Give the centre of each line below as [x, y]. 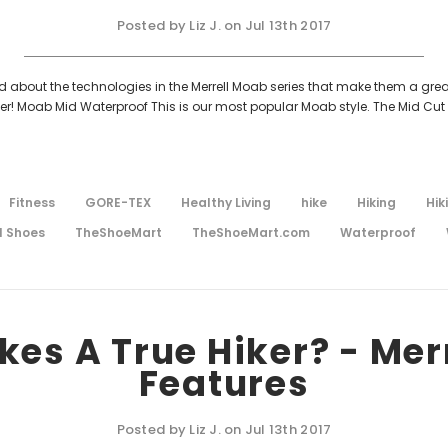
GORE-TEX [118, 202]
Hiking [376, 202]
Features [224, 383]
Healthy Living [226, 202]
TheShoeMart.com [251, 232]
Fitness [32, 202]
